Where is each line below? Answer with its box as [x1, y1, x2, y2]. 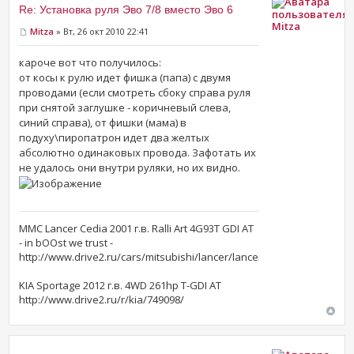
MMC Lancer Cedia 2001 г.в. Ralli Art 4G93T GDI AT [19, 221, 254, 236]
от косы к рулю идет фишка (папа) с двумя [19, 70, 232, 85]
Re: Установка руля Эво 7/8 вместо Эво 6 [19, 2, 234, 16]
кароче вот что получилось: [19, 55, 162, 70]
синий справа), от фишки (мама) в [19, 115, 187, 130]
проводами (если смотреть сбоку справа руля [19, 85, 251, 100]
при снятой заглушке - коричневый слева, [19, 100, 232, 115]
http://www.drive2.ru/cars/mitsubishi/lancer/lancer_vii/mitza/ [19, 250, 312, 265]
